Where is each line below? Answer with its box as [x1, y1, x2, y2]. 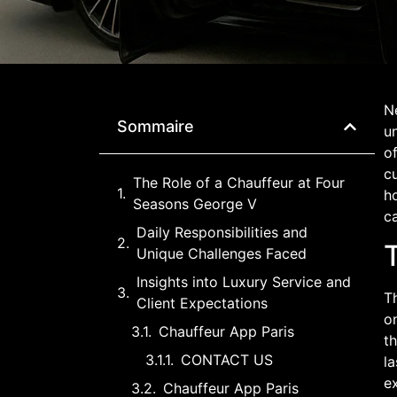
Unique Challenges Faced [136, 245, 307, 262]
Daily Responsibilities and [136, 223, 307, 241]
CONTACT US [181, 351, 273, 369]
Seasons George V [133, 195, 257, 213]
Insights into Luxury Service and [136, 273, 351, 291]
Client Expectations [136, 294, 268, 312]
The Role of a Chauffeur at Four [133, 174, 345, 191]
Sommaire [117, 117, 194, 136]
